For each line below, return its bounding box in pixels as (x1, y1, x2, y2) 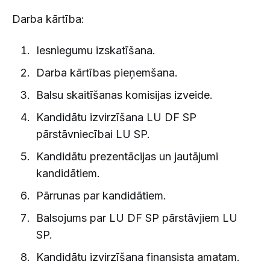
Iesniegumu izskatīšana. (36, 43, 155, 57)
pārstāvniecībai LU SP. (36, 127, 150, 140)
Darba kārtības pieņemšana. (36, 66, 178, 79)
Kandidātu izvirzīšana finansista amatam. (36, 250, 240, 263)
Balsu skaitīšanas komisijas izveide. (36, 88, 213, 101)
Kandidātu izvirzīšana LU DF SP (36, 110, 196, 124)
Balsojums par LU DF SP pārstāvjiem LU (36, 211, 237, 224)
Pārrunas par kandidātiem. (36, 189, 166, 202)
